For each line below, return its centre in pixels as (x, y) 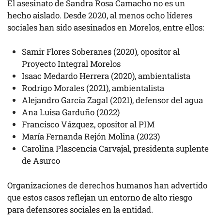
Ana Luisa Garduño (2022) (71, 112)
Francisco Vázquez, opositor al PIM (88, 124)
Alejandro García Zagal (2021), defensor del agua (112, 100)
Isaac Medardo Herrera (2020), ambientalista (106, 76)
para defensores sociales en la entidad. (80, 209)
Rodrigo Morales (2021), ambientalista (93, 88)
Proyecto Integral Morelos (71, 64)
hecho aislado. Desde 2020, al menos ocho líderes (100, 15)
